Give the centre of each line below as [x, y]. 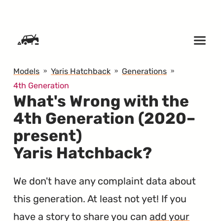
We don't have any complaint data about [105, 181]
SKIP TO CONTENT [41, 12]
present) [48, 136]
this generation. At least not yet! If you [100, 199]
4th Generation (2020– [105, 119]
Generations [145, 72]
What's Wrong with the [101, 101]
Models [27, 72]
